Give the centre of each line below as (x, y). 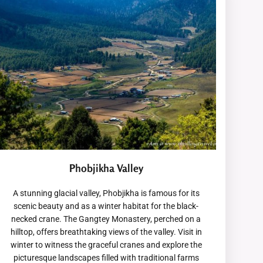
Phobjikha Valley (106, 168)
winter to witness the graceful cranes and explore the (106, 245)
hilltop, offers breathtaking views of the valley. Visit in (106, 232)
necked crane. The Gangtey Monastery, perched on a (106, 219)
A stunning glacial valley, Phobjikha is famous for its (106, 193)
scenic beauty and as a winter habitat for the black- (106, 206)
